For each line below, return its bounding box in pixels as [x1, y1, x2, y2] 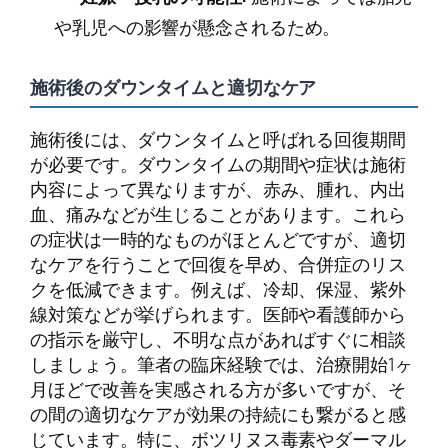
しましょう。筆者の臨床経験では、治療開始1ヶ [30, 350, 413, 377]
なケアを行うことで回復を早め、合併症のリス [30, 250, 406, 277]
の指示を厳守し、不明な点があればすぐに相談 [30, 325, 406, 352]
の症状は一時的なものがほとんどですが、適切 [30, 225, 406, 252]
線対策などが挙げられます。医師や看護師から [30, 300, 406, 327]
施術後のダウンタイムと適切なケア [30, 74, 317, 101]
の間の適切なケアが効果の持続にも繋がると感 [30, 400, 406, 427]
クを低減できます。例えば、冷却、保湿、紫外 [30, 275, 406, 302]
